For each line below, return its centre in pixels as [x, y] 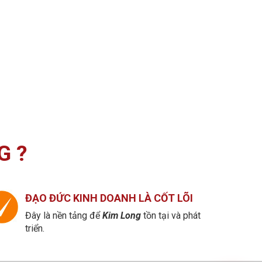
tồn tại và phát [170, 215]
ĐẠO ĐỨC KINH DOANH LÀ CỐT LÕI [109, 198]
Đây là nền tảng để [63, 215]
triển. [35, 228]
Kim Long [121, 215]
